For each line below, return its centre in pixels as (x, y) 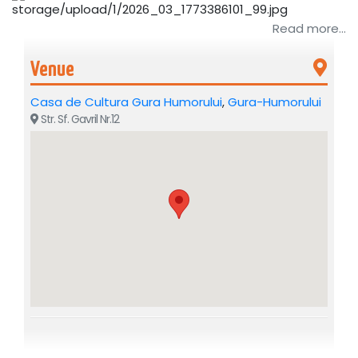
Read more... (309, 28)
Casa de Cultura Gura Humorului (126, 102)
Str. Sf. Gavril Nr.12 (79, 119)
